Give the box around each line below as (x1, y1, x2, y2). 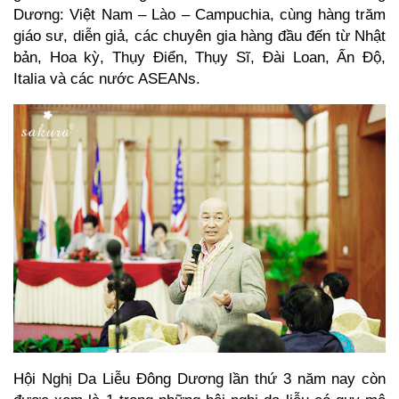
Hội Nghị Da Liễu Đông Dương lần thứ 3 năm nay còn (13, 369, 386, 387)
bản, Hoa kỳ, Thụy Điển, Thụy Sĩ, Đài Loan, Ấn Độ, (13, 47, 386, 66)
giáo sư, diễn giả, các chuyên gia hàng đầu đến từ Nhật (13, 26, 386, 45)
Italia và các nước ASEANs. (13, 69, 200, 87)
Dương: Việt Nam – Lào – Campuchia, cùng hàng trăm (13, 4, 386, 23)
